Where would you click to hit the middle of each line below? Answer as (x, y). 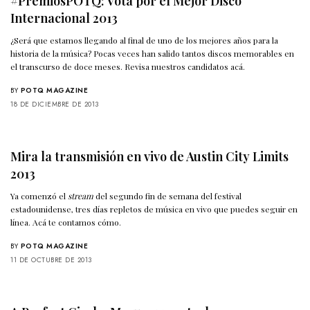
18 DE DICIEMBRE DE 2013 (55, 104)
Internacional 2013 (64, 18)
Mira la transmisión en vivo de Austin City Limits (149, 157)
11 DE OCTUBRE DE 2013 (51, 260)
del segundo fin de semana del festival (168, 196)
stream (81, 196)
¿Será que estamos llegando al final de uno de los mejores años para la (145, 40)
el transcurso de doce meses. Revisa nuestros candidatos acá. (128, 67)
